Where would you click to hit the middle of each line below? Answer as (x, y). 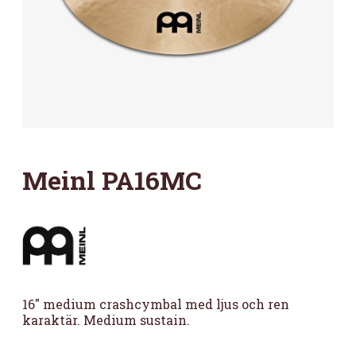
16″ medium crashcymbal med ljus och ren (156, 304)
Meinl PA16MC (112, 180)
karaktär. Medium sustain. (106, 320)
